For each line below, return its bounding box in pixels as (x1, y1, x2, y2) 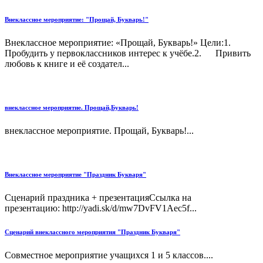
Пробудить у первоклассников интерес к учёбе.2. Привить (5, 48, 251, 59)
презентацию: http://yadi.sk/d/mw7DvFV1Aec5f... (5, 203, 197, 214)
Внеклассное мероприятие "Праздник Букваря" (5, 171, 146, 178)
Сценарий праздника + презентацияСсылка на (5, 193, 191, 203)
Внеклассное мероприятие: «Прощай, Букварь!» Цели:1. (5, 38, 242, 48)
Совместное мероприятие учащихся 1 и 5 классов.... (5, 250, 213, 261)
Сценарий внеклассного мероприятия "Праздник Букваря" (5, 228, 180, 236)
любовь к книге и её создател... (5, 59, 129, 69)
